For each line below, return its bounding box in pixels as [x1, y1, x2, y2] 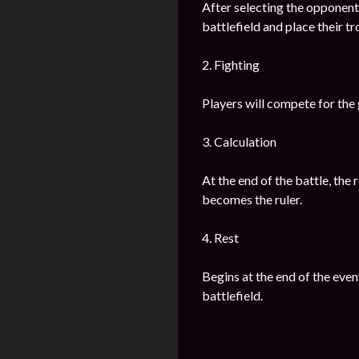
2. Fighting [202, 57, 260, 72]
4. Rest [202, 230, 239, 245]
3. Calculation [202, 134, 276, 149]
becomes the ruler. [202, 192, 302, 207]
